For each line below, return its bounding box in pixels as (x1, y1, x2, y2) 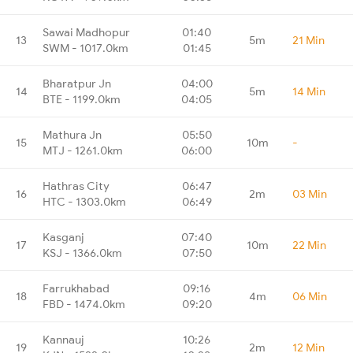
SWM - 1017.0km (43, 40, 128, 55)
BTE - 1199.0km (43, 91, 121, 106)
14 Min (292, 84, 325, 98)
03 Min (292, 186, 327, 201)
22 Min (292, 237, 326, 252)
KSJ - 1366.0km (43, 245, 122, 260)
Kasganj (43, 229, 84, 244)
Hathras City (43, 178, 110, 193)
